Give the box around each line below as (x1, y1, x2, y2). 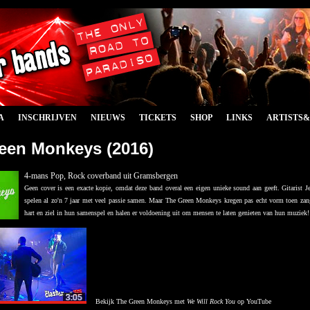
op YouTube (235, 298, 271, 305)
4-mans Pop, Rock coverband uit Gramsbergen (24, 171, 180, 181)
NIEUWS (91, 113, 125, 122)
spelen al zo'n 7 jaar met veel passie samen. (24, 197, 149, 204)
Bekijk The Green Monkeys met (93, 298, 187, 305)
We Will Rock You (187, 298, 235, 305)
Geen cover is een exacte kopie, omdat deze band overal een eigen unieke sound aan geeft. (24, 184, 282, 192)
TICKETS (139, 113, 176, 122)
